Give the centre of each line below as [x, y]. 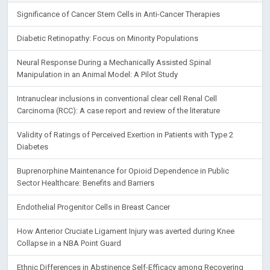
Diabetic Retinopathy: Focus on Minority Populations [108, 38]
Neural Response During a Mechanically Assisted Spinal [114, 62]
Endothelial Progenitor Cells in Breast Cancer [93, 207]
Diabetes [33, 146]
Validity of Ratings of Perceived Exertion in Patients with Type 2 [125, 134]
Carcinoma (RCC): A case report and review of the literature [118, 110]
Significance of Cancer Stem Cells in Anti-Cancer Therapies [118, 14]
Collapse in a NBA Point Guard [69, 243]
